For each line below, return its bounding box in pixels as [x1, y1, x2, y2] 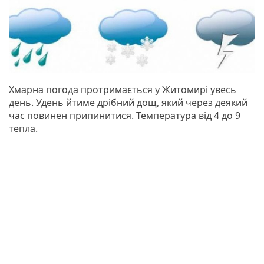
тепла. [9, 121, 38, 135]
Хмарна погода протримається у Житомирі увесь [9, 82, 236, 96]
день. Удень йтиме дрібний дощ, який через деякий [9, 95, 247, 109]
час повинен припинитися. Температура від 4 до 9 [9, 108, 240, 122]
